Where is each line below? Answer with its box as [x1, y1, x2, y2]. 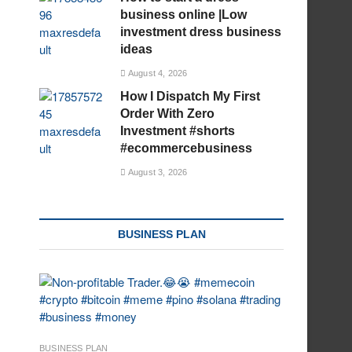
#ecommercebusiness [120, 141, 253, 155]
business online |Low [120, 8, 247, 21]
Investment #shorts [120, 124, 236, 137]
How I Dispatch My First [120, 90, 261, 103]
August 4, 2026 [126, 68, 188, 78]
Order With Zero [120, 107, 215, 120]
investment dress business [120, 25, 282, 38]
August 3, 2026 [126, 167, 188, 177]
